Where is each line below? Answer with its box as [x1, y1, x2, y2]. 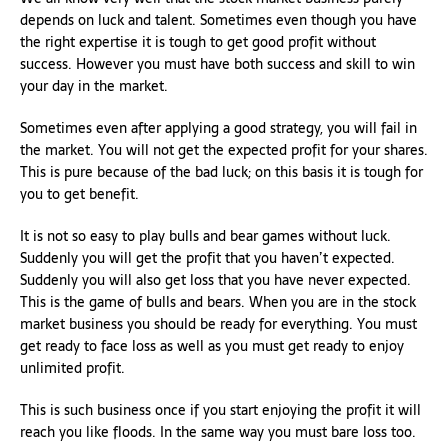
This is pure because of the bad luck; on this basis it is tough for [20, 160, 423, 183]
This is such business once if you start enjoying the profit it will [20, 398, 421, 421]
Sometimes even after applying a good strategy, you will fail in [20, 116, 417, 139]
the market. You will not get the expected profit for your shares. [20, 138, 428, 161]
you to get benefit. [20, 182, 139, 205]
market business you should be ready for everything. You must [20, 312, 417, 335]
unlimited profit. [20, 356, 125, 379]
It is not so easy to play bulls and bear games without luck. [20, 224, 391, 247]
